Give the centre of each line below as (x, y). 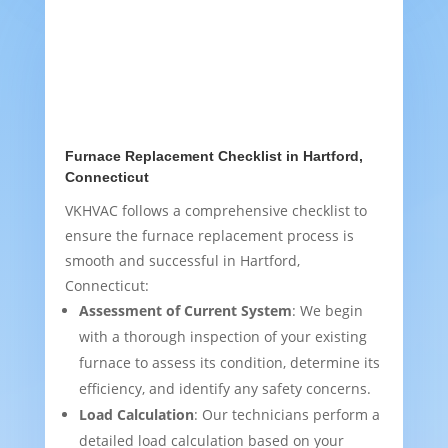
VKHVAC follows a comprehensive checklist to (215, 211)
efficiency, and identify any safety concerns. (224, 389)
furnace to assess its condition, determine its (229, 363)
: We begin (327, 311)
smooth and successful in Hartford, (182, 261)
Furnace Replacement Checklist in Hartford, (213, 156)
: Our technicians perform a (286, 415)
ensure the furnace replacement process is (209, 236)
